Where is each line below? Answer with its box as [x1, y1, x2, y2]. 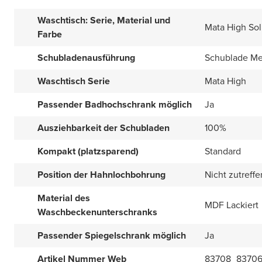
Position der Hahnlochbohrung [37, 168, 166, 181]
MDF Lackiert [205, 198, 258, 212]
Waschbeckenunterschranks [37, 205, 157, 219]
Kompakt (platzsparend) [37, 144, 139, 158]
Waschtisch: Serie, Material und [37, 13, 170, 27]
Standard [205, 144, 241, 158]
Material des [37, 191, 90, 205]
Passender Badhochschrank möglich [37, 98, 192, 111]
